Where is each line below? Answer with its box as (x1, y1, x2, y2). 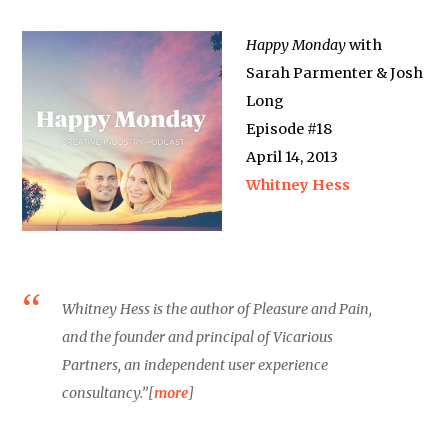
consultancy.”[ (62, 383, 155, 402)
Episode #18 (246, 119, 333, 138)
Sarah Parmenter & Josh (246, 63, 424, 82)
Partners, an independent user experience (62, 355, 329, 374)
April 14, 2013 (246, 147, 339, 166)
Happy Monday (246, 35, 347, 54)
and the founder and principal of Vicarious (62, 327, 334, 346)
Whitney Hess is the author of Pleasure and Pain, (62, 299, 373, 318)
